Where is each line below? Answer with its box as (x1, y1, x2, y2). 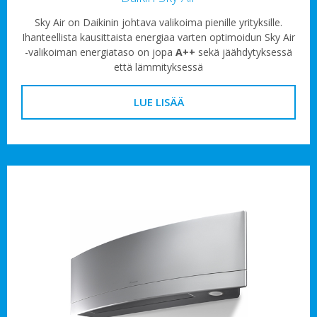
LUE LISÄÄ (133, 95, 184, 110)
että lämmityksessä (114, 60, 203, 74)
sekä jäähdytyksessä (195, 45, 292, 59)
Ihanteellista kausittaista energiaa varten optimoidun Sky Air (22, 30, 295, 45)
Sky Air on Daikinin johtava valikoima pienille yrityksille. (35, 16, 282, 30)
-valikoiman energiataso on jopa (25, 45, 175, 59)
